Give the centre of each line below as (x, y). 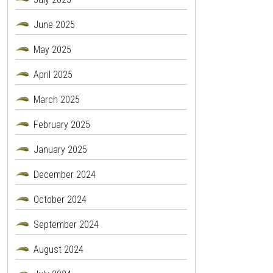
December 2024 (64, 175)
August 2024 (58, 250)
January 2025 (60, 150)
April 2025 (53, 75)
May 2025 (52, 50)
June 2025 (54, 25)
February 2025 (62, 125)
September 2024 (66, 225)
